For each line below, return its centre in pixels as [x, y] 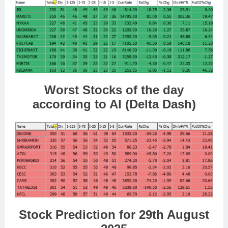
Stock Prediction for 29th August [114, 215]
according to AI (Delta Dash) [114, 104]
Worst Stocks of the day [114, 90]
